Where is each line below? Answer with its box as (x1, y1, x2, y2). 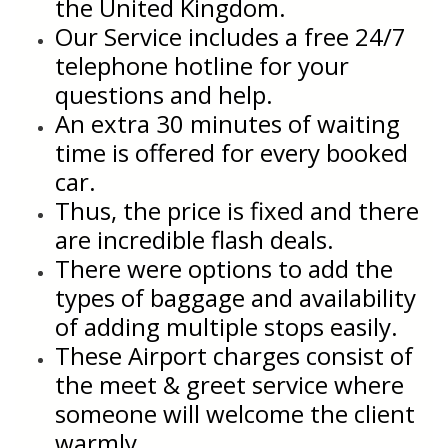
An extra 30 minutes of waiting (55, 106, 400, 140)
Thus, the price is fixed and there (55, 193, 419, 227)
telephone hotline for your (55, 48, 349, 82)
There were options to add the (55, 251, 393, 285)
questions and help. (55, 77, 273, 111)
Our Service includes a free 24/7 (55, 19, 406, 53)
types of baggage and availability (55, 280, 416, 314)
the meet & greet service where (55, 367, 404, 401)
